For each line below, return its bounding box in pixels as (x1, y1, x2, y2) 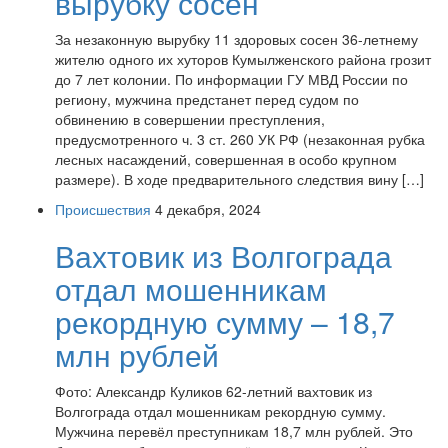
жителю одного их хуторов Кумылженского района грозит (55, 49, 431, 69)
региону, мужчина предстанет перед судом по (55, 89, 359, 109)
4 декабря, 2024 (155, 199, 261, 219)
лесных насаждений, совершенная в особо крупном (55, 149, 397, 169)
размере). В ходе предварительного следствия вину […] (55, 169, 424, 189)
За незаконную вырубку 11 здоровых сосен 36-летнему (55, 29, 418, 49)
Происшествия (55, 199, 151, 219)
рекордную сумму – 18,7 (55, 300, 395, 343)
